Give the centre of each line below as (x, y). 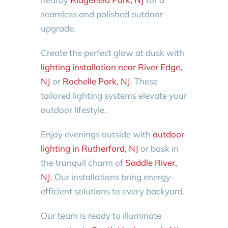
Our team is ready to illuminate (101, 215)
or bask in (158, 148)
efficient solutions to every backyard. (112, 191)
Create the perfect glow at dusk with (112, 52)
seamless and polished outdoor (102, 14)
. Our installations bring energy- (112, 177)
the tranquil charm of (83, 162)
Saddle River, (151, 162)
